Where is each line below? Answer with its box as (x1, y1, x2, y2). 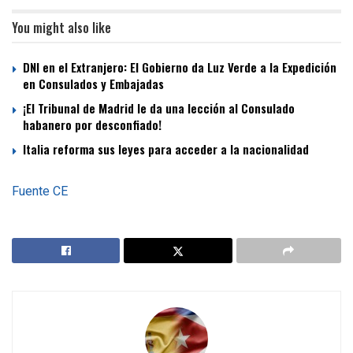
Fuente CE (12, 183, 68, 199)
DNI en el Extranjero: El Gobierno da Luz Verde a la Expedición (23, 58, 336, 76)
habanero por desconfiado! (23, 115, 162, 133)
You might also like (12, 17, 111, 37)
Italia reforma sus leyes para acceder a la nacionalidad (23, 139, 309, 158)
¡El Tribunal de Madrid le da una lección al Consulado (23, 98, 295, 117)
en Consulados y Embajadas (23, 74, 164, 92)
